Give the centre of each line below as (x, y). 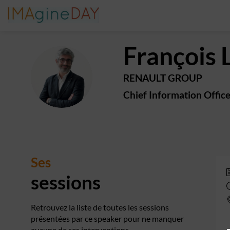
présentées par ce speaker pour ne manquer (107, 218)
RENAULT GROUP (163, 78)
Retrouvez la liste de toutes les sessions (100, 207)
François (170, 56)
